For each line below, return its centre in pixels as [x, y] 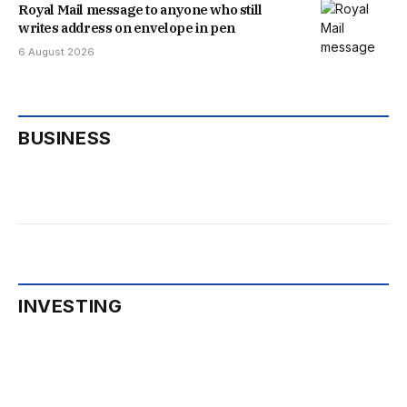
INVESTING [70, 307]
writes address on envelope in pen [127, 28]
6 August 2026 [56, 52]
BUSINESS [65, 139]
